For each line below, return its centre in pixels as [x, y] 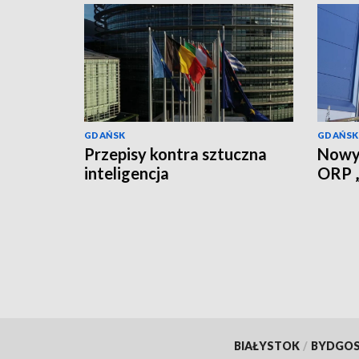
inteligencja [127, 173]
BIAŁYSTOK [266, 345]
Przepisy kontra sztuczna [175, 153]
